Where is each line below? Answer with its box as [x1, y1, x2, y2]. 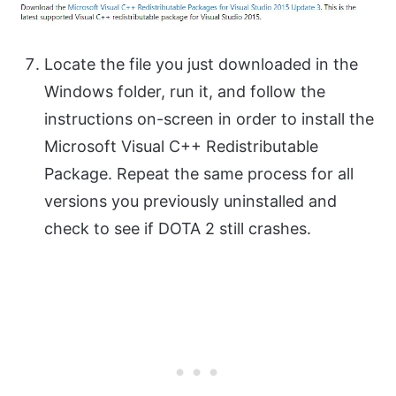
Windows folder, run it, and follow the [44, 82, 325, 102]
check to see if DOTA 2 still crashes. [44, 219, 311, 239]
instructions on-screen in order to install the [44, 110, 374, 129]
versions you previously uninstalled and [44, 192, 337, 211]
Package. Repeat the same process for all [44, 164, 354, 184]
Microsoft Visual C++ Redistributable [44, 137, 318, 156]
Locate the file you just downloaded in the [44, 55, 358, 74]
